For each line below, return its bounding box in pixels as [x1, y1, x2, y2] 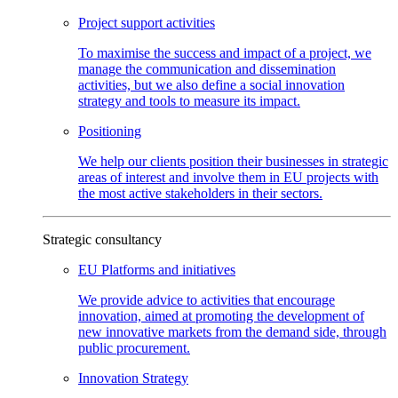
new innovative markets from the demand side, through [78, 323, 386, 339]
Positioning [78, 123, 141, 139]
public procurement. [78, 339, 190, 355]
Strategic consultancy [43, 231, 162, 247]
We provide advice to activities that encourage [78, 291, 335, 307]
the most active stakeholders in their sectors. [78, 185, 322, 201]
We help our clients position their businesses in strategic [78, 153, 388, 169]
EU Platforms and [78, 261, 182, 277]
